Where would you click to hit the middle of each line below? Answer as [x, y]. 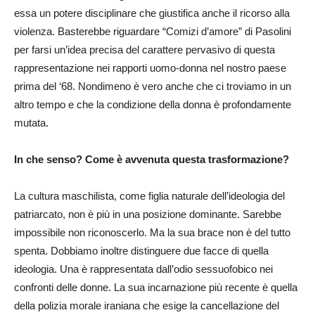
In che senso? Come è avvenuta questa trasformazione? [152, 159]
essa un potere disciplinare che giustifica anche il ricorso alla [152, 13]
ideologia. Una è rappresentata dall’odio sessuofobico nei [143, 269]
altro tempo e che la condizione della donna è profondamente [153, 104]
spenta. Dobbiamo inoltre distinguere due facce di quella [141, 251]
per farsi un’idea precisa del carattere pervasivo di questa [144, 50]
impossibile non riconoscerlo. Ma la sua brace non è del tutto [152, 232]
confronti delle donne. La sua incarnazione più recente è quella [156, 287]
